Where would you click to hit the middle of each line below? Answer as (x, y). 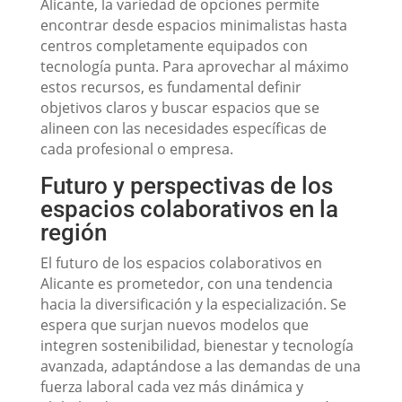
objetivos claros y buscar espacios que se (179, 108)
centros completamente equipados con (174, 46)
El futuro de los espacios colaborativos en (181, 263)
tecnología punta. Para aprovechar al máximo (194, 66)
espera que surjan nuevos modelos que (174, 325)
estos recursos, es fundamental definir (170, 87)
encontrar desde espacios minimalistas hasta (193, 25)
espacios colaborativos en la (189, 209)
